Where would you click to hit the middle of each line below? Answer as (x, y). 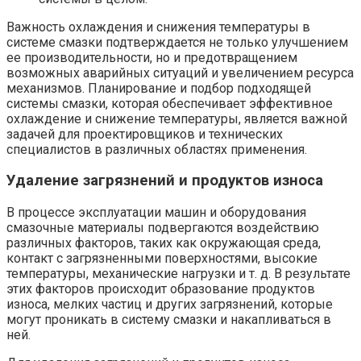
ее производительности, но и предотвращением (152, 57)
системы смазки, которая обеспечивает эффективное (170, 103)
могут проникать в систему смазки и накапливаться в (169, 319)
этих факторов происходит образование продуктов (161, 288)
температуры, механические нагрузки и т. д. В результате (178, 273)
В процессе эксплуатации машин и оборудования (156, 212)
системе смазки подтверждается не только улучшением (177, 42)
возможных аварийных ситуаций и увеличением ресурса (180, 73)
